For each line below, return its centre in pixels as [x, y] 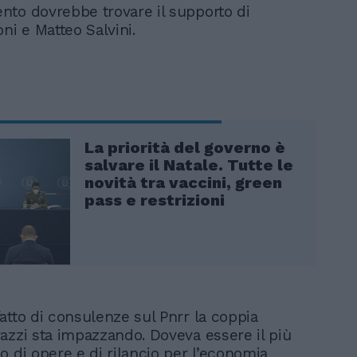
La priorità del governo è [185, 148]
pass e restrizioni [155, 200]
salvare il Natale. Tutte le [189, 165]
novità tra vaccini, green [183, 183]
